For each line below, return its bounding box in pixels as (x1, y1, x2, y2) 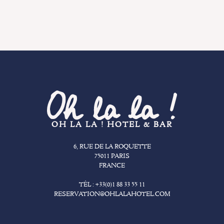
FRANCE (99, 162, 125, 169)
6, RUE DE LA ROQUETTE (73, 143, 151, 150)
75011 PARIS (94, 153, 129, 160)
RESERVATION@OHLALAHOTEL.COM (53, 191, 170, 198)
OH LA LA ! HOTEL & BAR (51, 121, 172, 129)
